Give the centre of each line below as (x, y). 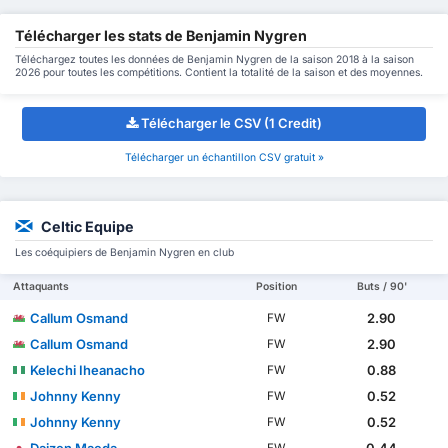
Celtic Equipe (87, 226)
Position (277, 286)
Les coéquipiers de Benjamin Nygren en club (124, 252)
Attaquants (41, 286)
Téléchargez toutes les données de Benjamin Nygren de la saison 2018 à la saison (214, 59)
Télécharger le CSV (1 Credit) (231, 123)
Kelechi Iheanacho (88, 369)
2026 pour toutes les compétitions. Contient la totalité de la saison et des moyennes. (219, 72)
